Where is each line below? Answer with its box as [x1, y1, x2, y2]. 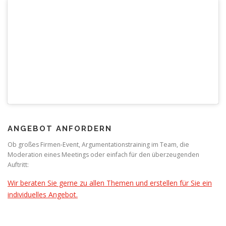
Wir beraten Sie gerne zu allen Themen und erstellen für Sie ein [8, 178, 212, 188]
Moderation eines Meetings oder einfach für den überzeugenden [8, 150, 199, 159]
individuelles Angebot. [8, 189, 78, 199]
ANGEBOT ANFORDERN [8, 124, 112, 134]
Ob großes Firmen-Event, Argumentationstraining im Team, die [8, 140, 189, 149]
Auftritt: [8, 160, 29, 169]
